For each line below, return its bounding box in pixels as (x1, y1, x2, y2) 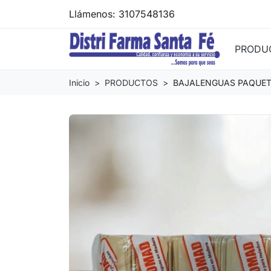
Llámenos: (69, 7, 119, 20)
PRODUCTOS (105, 77, 158, 88)
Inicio (69, 77, 90, 88)
